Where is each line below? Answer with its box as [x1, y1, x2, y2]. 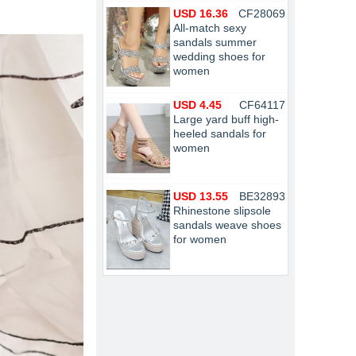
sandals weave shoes [173, 219, 281, 231]
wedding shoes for [173, 50, 265, 63]
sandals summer [173, 36, 257, 48]
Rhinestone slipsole [173, 204, 271, 217]
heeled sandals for [173, 127, 266, 140]
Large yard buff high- [173, 113, 279, 126]
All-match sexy [173, 21, 246, 34]
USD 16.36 [173, 7, 228, 20]
